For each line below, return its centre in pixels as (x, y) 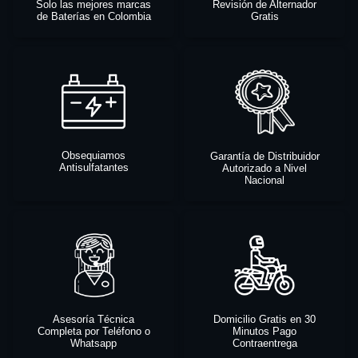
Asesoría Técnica (93, 320)
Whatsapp (93, 344)
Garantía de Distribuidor (265, 156)
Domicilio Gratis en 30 (265, 320)
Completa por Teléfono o (93, 332)
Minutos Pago (265, 332)
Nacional (265, 180)
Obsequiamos (93, 156)
